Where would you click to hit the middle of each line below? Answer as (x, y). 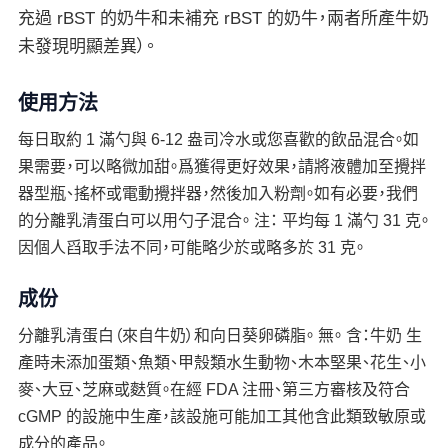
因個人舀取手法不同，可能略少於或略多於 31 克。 (190, 247)
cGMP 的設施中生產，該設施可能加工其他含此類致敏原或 (221, 416)
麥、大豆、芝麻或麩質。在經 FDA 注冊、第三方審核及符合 (213, 389)
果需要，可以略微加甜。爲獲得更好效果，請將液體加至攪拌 (221, 166)
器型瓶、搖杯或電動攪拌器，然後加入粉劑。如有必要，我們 (217, 193)
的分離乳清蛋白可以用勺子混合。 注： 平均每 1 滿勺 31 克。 (223, 220)
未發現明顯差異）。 (86, 46)
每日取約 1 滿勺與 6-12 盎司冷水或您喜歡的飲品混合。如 (218, 139)
